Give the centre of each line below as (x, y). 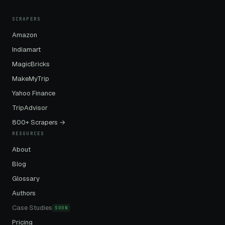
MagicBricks (31, 64)
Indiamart (26, 50)
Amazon (25, 35)
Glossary (26, 179)
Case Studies (32, 207)
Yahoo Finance (34, 93)
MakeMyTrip (31, 79)
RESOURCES (28, 133)
